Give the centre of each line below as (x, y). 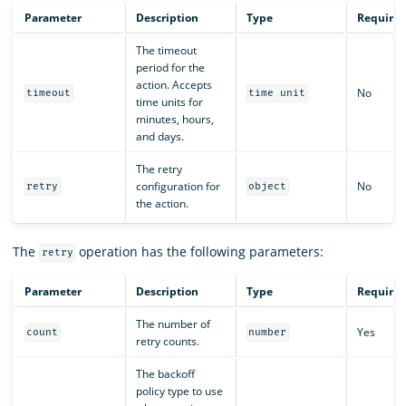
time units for (169, 101)
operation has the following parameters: (200, 251)
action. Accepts (174, 84)
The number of (173, 324)
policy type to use (179, 391)
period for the (170, 67)
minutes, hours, (174, 119)
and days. (159, 136)
